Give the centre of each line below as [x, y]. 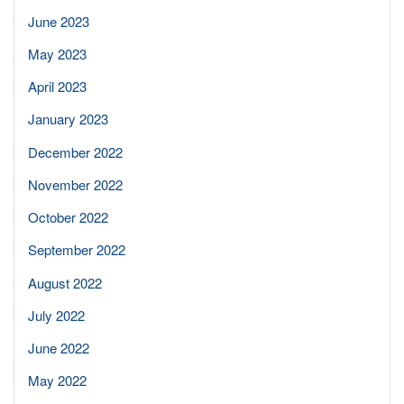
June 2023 [59, 21]
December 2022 [75, 151]
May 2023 [57, 53]
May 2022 [57, 381]
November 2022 [75, 184]
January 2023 [68, 119]
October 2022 [68, 217]
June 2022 [59, 348]
